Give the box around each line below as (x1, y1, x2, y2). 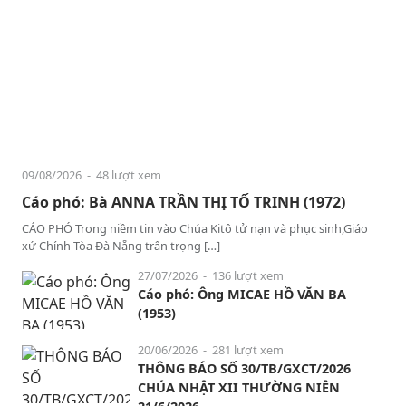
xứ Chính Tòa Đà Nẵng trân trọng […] (22, 237, 220, 254)
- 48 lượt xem (82, 166, 161, 183)
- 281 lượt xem (198, 342, 284, 359)
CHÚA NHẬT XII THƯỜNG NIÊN (138, 379, 340, 397)
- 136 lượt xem (198, 267, 284, 285)
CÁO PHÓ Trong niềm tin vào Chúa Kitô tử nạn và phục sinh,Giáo (22, 219, 368, 237)
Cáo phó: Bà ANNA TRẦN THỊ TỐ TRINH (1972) (22, 191, 345, 212)
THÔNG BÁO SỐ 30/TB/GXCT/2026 (138, 360, 351, 378)
